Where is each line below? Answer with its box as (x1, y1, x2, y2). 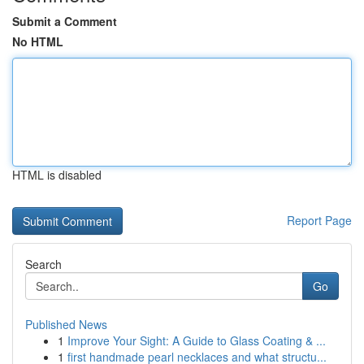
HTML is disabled (12, 167, 102, 183)
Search (25, 256, 62, 272)
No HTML (12, 33, 63, 50)
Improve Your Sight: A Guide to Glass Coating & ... (67, 332, 326, 349)
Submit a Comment (12, 13, 117, 29)
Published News (25, 316, 107, 332)
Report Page (287, 212, 352, 228)
